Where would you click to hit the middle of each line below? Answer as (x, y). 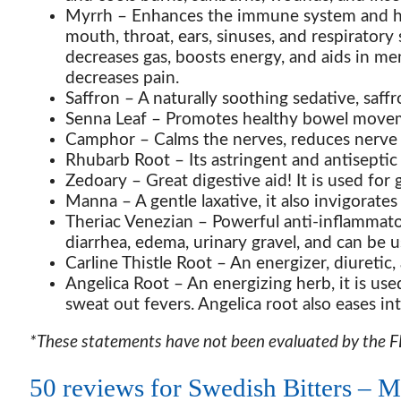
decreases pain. (122, 78)
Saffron (95, 98)
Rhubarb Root (120, 160)
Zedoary (98, 181)
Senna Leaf (108, 119)
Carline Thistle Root (141, 263)
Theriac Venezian (132, 222)
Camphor (102, 140)
